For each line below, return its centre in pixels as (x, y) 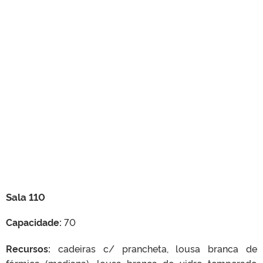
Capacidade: (34, 222)
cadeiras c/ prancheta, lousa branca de (154, 248)
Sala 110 (26, 196)
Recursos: (28, 248)
